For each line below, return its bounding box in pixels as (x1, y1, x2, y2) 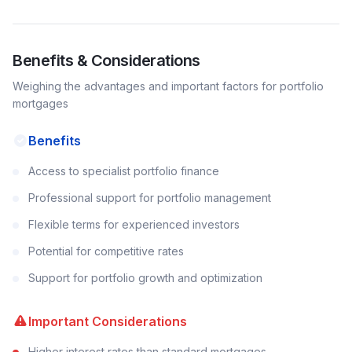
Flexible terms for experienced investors (28, 218, 240, 231)
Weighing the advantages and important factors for (13, 79, 280, 93)
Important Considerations (28, 313, 187, 329)
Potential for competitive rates (28, 244, 184, 258)
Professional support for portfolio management (28, 191, 271, 204)
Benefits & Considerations (13, 51, 200, 70)
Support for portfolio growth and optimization (28, 271, 262, 284)
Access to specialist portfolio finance (28, 164, 219, 178)
